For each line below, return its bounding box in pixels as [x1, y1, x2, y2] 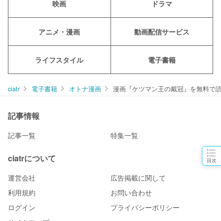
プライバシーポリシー [110, 202, 180, 213]
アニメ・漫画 [38, 27, 80, 37]
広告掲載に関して [110, 173, 166, 183]
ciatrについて [8, 152, 56, 164]
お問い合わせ [110, 187, 152, 198]
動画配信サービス [134, 27, 189, 37]
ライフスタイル [35, 55, 84, 65]
